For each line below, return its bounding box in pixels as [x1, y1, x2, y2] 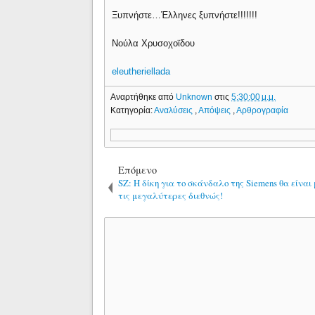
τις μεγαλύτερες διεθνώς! [118, 188, 224, 202]
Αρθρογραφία [236, 105, 289, 115]
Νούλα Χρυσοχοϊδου [112, 38, 195, 49]
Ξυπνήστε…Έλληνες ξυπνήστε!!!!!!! [112, 10, 258, 20]
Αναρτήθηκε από [110, 91, 176, 102]
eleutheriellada [112, 66, 171, 77]
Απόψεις [198, 105, 233, 115]
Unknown [176, 91, 215, 102]
